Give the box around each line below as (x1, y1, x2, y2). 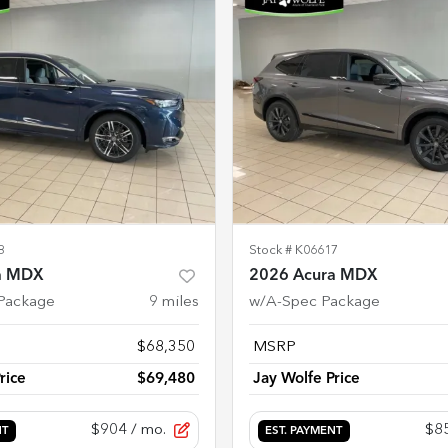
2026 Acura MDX (249, 267, 378, 284)
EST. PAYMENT (265, 425, 343, 438)
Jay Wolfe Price (253, 370, 360, 387)
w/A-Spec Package (249, 294, 380, 310)
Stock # (249, 243, 295, 257)
